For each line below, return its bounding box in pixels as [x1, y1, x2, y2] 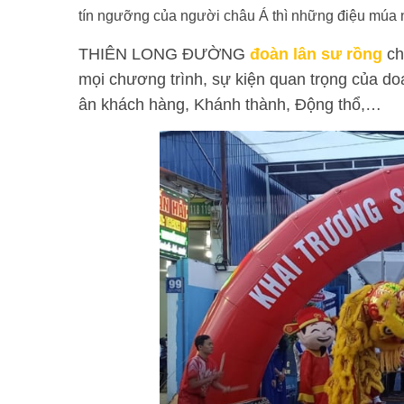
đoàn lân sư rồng [250, 45, 382, 63]
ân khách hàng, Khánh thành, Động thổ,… [78, 96, 381, 114]
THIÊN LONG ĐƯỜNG [78, 45, 250, 63]
